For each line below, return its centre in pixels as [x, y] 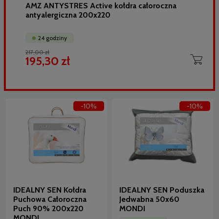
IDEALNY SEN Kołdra [50, 190]
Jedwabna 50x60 [149, 199]
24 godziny [53, 38]
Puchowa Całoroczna [50, 199]
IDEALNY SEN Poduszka [162, 190]
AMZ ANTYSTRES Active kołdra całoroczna [101, 6]
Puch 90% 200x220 [48, 209]
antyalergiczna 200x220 [68, 15]
